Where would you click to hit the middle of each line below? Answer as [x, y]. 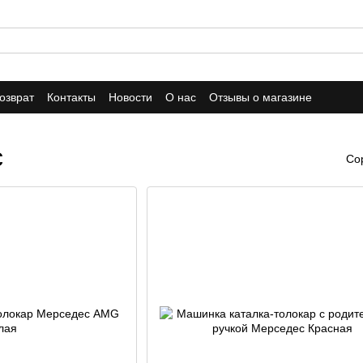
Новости [130, 97]
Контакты [71, 97]
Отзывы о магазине [261, 97]
